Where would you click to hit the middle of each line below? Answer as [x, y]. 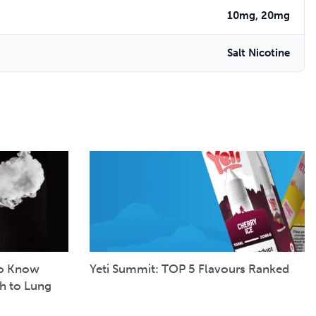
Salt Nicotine [259, 53]
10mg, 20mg [259, 16]
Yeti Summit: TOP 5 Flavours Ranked [189, 268]
